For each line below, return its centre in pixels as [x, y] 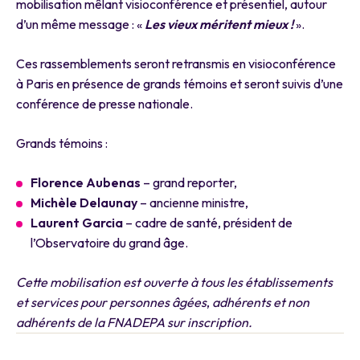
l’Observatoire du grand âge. [109, 243]
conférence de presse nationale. [104, 104]
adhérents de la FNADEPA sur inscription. [135, 323]
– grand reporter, [189, 183]
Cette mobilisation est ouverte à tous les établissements [174, 282]
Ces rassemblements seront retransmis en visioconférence [176, 64]
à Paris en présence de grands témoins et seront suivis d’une [180, 84]
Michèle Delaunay [84, 203]
